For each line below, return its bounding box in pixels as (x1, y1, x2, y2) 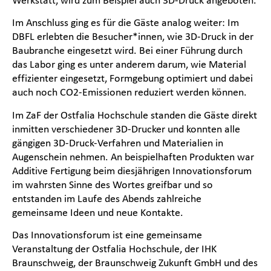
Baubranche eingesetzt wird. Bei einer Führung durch (12, 43, 243, 58)
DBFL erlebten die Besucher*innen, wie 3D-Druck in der (12, 29, 253, 44)
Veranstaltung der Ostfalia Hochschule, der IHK (12, 241, 217, 256)
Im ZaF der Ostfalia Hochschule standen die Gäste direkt (12, 107, 257, 122)
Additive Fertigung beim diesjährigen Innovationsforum (12, 163, 252, 178)
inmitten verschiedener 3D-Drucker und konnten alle (12, 121, 240, 136)
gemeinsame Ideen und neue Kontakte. (12, 204, 188, 220)
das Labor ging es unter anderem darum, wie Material (12, 57, 246, 72)
